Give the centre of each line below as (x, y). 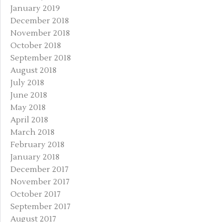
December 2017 (39, 169)
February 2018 (37, 144)
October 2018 (36, 45)
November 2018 (40, 33)
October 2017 (35, 194)
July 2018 (27, 83)
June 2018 (29, 95)
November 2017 (40, 182)
